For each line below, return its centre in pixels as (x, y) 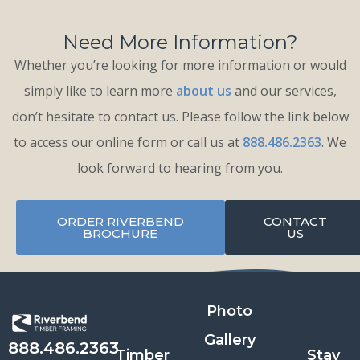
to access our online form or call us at (128, 142)
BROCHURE (121, 233)
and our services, (284, 90)
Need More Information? (180, 42)
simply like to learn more (100, 90)
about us (203, 90)
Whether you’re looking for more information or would (180, 65)
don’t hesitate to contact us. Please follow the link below (180, 116)
